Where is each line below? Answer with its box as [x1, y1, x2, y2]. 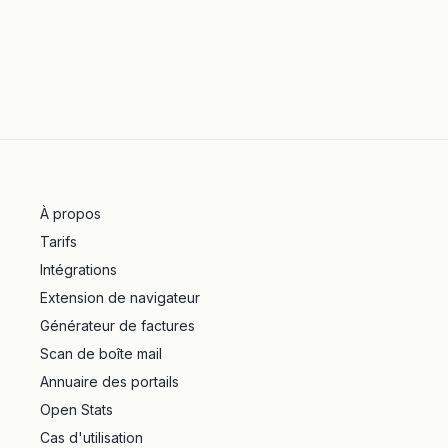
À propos [40, 205, 101, 222]
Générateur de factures [40, 317, 195, 334]
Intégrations [40, 261, 117, 278]
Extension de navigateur [40, 289, 200, 306]
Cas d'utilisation [40, 429, 143, 446]
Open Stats [40, 401, 113, 418]
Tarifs [40, 233, 77, 250]
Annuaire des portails [40, 373, 179, 390]
